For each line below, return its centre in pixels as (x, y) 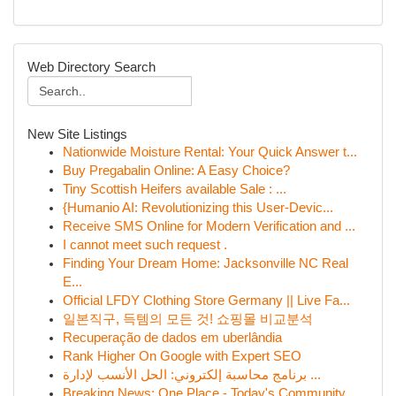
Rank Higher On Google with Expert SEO (182, 356)
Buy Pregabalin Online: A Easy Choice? (176, 171)
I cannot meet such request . (145, 245)
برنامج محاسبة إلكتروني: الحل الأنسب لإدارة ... (314, 375)
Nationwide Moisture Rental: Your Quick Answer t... (210, 152)
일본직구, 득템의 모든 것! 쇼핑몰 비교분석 (188, 319)
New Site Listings (77, 134)
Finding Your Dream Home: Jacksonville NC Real (206, 263)
